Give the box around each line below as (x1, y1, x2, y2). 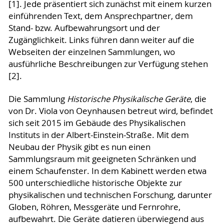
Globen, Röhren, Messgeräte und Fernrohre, (8, 201, 180, 213)
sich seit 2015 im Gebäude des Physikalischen (8, 117, 185, 129)
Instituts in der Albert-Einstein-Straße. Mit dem (8, 129, 189, 141)
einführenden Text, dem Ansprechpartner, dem (8, 10, 193, 22)
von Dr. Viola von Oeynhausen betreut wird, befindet (8, 105, 213, 117)
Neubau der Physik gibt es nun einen (8, 141, 150, 153)
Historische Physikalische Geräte (66, 93, 190, 105)
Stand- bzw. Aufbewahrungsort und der (8, 22, 160, 34)
